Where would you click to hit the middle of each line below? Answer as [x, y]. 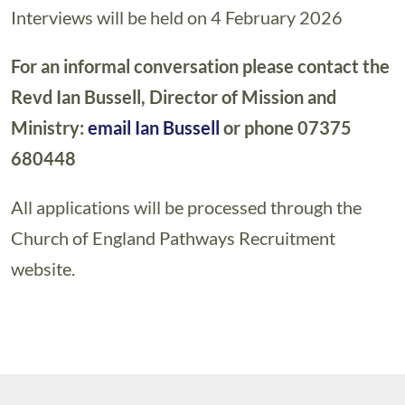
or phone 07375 [286, 127]
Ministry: [49, 127]
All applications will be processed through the [186, 207]
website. [43, 268]
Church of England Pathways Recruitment [173, 238]
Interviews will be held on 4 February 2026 [177, 17]
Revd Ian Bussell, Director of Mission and [174, 97]
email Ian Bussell [154, 127]
